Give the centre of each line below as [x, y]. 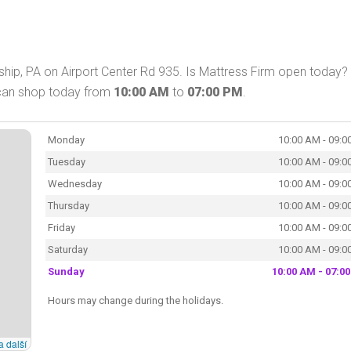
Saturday [67, 249]
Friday [61, 227]
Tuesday [66, 161]
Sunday [66, 271]
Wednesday [74, 183]
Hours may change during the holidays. [135, 300]
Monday [66, 139]
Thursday [68, 205]
